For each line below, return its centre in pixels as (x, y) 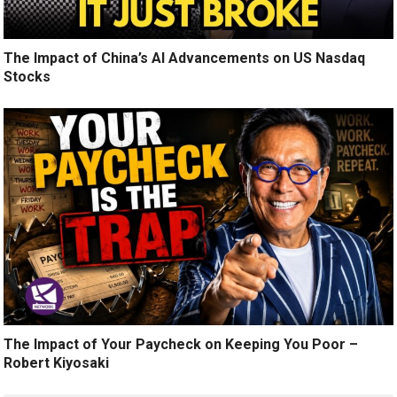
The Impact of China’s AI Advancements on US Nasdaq (185, 58)
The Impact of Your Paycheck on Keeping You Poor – (181, 345)
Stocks (27, 76)
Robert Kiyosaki (57, 363)
